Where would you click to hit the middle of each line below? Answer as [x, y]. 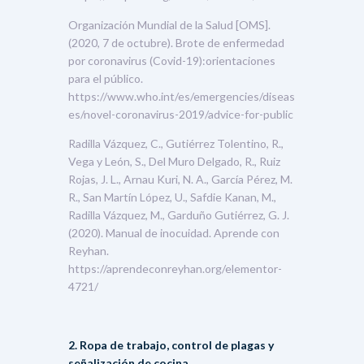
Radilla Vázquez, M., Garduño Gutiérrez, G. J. [179, 214]
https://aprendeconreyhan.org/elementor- [175, 268]
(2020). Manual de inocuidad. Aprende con [174, 232]
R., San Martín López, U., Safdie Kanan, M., [172, 197]
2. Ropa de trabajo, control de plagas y [171, 344]
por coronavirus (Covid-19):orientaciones [172, 60]
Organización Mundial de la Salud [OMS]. [169, 24]
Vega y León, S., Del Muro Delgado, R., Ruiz [174, 161]
